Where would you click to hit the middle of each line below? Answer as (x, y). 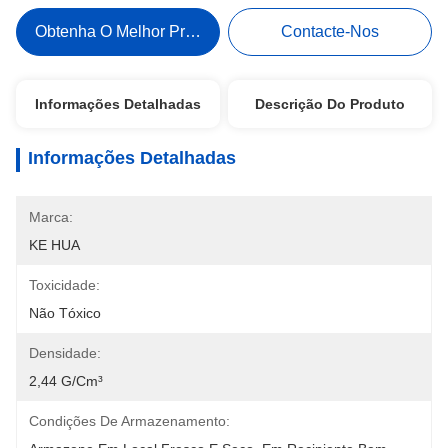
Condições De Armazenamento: (129, 421)
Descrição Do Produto (330, 104)
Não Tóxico (65, 313)
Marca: (51, 217)
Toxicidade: (64, 285)
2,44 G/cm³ (66, 381)
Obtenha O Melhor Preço (122, 31)
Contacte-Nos (330, 31)
